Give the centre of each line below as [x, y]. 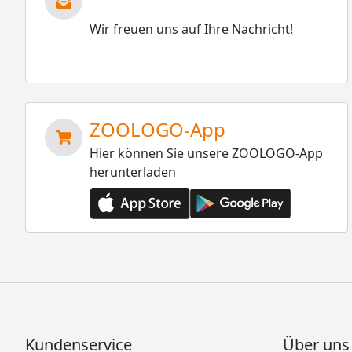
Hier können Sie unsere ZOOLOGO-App [207, 154]
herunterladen [133, 172]
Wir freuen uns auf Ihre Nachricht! [192, 29]
